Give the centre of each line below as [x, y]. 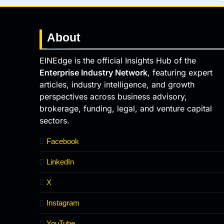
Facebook [63, 141]
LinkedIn [60, 161]
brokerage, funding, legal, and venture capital [126, 108]
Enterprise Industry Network [93, 72]
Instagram [63, 202]
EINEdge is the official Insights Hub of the [118, 60]
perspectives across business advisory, [113, 96]
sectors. [54, 120]
